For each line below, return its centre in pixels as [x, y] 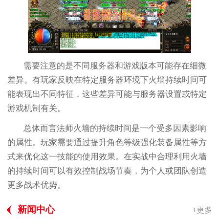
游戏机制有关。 [36, 109]
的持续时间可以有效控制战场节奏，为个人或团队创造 [107, 171]
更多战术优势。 [36, 185]
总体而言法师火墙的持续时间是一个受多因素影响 [115, 129]
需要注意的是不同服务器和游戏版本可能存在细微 [115, 66]
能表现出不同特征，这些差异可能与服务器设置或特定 [107, 94]
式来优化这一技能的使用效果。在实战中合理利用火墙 [107, 157]
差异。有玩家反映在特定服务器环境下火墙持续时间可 [107, 80]
